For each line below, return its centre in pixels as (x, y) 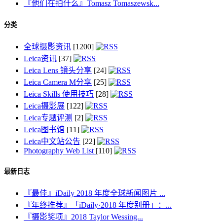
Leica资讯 (40, 58)
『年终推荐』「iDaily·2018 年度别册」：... (98, 205)
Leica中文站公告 (52, 141)
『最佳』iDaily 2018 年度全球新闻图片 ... (94, 193)
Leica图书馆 (44, 129)
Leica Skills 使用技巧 (59, 94)
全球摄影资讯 (47, 46)
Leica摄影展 (44, 106)
